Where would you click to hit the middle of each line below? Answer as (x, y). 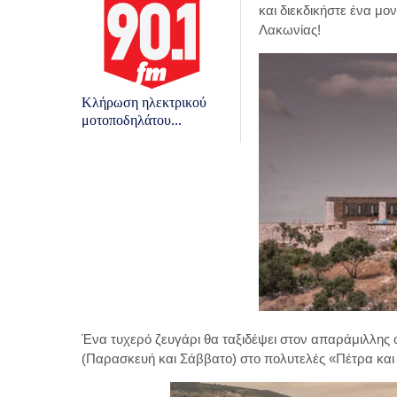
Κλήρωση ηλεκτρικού (144, 103)
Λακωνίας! (290, 30)
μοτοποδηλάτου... (132, 121)
